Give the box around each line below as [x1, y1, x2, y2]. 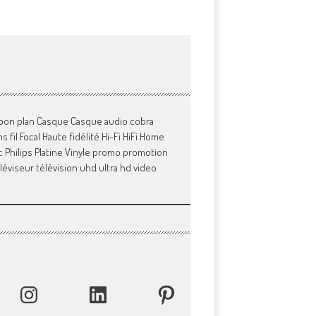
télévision [35, 161, 78, 174]
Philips [4, 145, 32, 159]
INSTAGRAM [17, 286, 68, 301]
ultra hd [98, 161, 131, 174]
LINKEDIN [85, 286, 126, 301]
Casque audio [70, 114, 128, 128]
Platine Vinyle [34, 145, 90, 159]
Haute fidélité [42, 130, 99, 143]
